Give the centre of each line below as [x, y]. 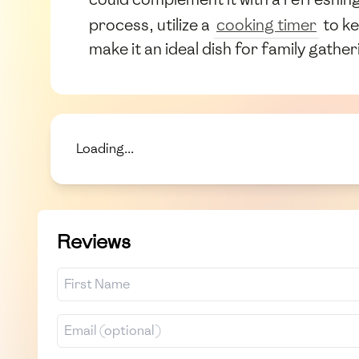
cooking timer [266, 24]
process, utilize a [151, 24]
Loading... [105, 149]
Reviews [94, 242]
